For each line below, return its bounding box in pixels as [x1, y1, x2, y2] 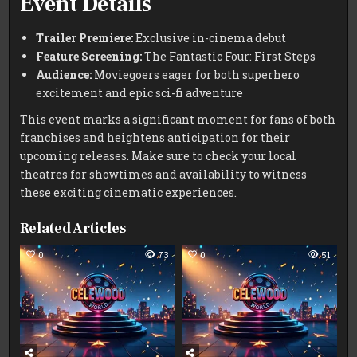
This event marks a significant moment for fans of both [20, 112, 336, 127]
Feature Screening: [36, 49, 143, 65]
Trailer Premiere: [36, 30, 134, 46]
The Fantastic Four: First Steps [142, 49, 316, 65]
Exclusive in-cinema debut [133, 30, 287, 46]
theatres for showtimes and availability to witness [20, 167, 308, 182]
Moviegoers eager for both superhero [92, 67, 300, 83]
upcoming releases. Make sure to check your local [20, 148, 297, 164]
